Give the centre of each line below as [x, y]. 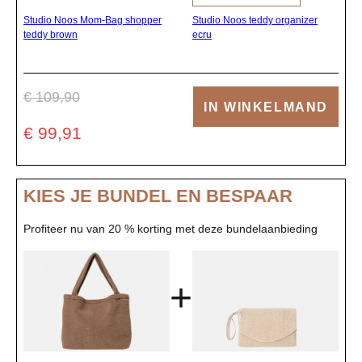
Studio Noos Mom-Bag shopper [93, 20]
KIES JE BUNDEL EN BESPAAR [158, 196]
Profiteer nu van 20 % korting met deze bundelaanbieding [170, 228]
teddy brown [51, 34]
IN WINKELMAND [266, 107]
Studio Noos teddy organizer [255, 20]
